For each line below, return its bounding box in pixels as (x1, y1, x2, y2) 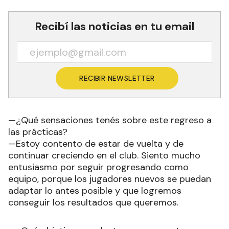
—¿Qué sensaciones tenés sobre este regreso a (8, 113, 212, 126)
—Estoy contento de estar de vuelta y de (8, 137, 184, 150)
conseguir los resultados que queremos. (8, 196, 178, 209)
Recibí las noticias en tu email (35, 18, 194, 34)
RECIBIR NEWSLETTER (79, 73, 155, 83)
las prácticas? (8, 125, 70, 138)
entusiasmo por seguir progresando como (8, 161, 189, 173)
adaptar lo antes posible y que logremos (8, 184, 181, 197)
